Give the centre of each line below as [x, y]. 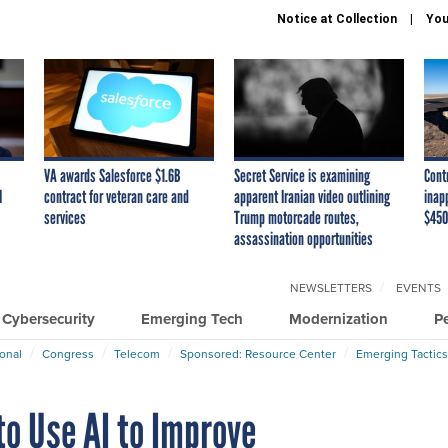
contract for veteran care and [116, 196]
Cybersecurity [48, 318]
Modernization [338, 318]
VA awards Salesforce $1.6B [112, 175]
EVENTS [418, 287]
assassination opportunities [303, 238]
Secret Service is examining [302, 175]
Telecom [137, 353]
